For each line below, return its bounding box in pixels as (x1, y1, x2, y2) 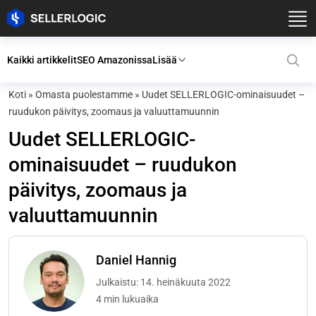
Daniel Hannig (96, 253, 177, 267)
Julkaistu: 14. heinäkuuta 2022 (96, 276, 231, 288)
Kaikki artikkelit (7, 54, 77, 66)
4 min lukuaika (96, 293, 159, 305)
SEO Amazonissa (77, 54, 152, 66)
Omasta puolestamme (35, 89, 133, 100)
